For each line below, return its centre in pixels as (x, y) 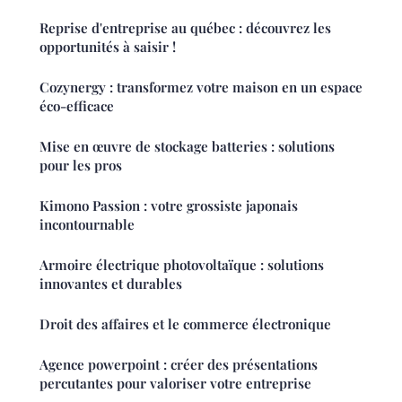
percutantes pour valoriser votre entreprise (175, 384)
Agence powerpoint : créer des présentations (179, 365)
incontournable (87, 225)
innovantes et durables (111, 284)
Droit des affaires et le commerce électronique (185, 324)
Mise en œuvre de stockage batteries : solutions (187, 147)
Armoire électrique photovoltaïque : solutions (182, 265)
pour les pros (81, 166)
